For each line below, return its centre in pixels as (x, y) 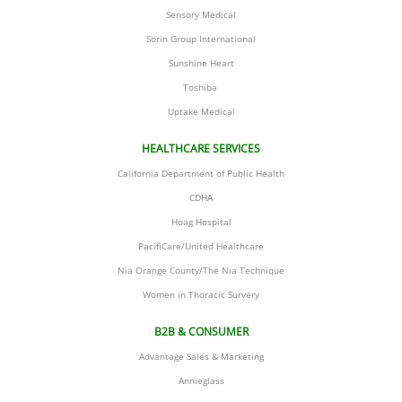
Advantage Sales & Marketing (201, 356)
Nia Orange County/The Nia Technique (201, 270)
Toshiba (201, 87)
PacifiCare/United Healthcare (201, 246)
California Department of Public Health (201, 173)
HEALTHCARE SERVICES (201, 149)
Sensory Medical (201, 14)
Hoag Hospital (201, 222)
